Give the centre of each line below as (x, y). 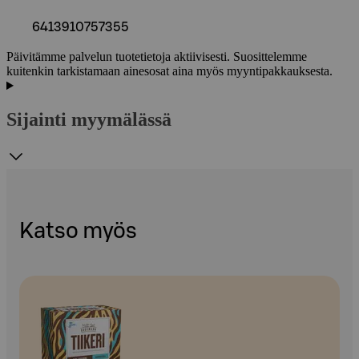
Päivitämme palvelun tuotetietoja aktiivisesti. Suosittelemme (157, 57)
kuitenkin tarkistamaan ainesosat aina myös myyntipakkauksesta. (169, 71)
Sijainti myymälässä (89, 120)
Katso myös (78, 232)
